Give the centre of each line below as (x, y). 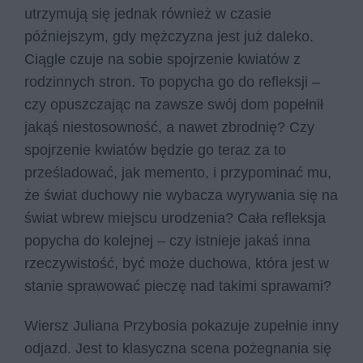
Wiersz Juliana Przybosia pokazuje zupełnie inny (181, 326)
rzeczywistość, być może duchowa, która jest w (177, 263)
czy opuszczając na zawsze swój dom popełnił (174, 104)
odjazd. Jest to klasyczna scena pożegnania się (178, 349)
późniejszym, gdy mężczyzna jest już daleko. (169, 36)
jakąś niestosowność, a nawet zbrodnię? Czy (169, 127)
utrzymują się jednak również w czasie (148, 13)
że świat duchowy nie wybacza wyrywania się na (181, 195)
